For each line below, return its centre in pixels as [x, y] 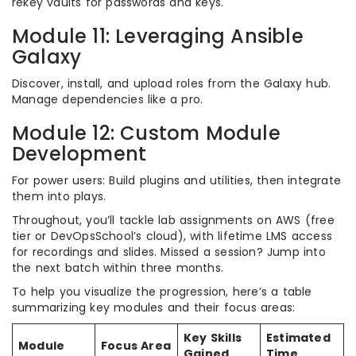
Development [79, 154]
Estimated [298, 338]
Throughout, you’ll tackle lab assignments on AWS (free [173, 220]
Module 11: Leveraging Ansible [158, 36]
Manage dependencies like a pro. [108, 99]
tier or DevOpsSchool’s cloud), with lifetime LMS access [172, 236]
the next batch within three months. [118, 268]
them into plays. [59, 196]
